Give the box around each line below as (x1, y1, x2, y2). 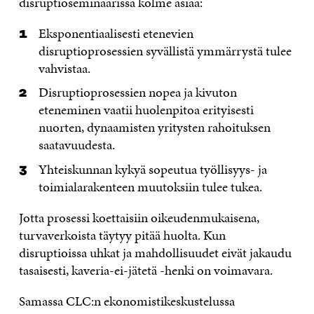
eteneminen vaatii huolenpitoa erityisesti (39, 100, 254, 120)
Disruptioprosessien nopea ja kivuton (39, 83, 238, 102)
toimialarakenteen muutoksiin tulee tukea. (39, 177, 263, 196)
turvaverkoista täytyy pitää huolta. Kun (18, 225, 226, 245)
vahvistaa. (39, 58, 91, 78)
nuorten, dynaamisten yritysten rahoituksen (39, 118, 271, 137)
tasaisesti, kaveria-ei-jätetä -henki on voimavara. (18, 260, 273, 280)
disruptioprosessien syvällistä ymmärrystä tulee (39, 41, 292, 60)
